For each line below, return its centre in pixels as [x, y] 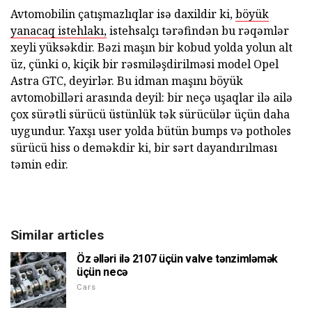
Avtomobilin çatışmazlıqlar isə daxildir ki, [123, 14]
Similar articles [57, 235]
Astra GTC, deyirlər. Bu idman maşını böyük [127, 80]
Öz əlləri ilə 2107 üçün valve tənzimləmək [177, 258]
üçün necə [102, 272]
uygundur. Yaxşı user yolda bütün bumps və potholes [151, 131]
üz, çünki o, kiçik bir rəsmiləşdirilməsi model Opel [145, 64]
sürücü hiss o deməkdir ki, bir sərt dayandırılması [144, 147]
